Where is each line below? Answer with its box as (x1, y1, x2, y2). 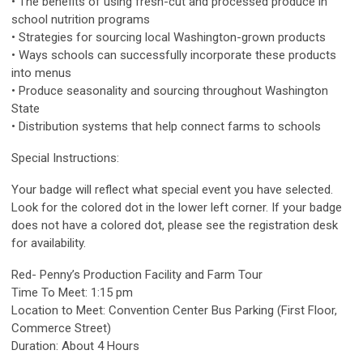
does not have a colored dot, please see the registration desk (11, 218, 338, 233)
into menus (11, 66, 71, 81)
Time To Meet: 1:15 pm (11, 285, 133, 301)
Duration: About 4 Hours (11, 339, 139, 354)
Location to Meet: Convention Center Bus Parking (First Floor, (11, 303, 337, 318)
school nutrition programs (11, 12, 150, 28)
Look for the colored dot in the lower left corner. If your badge (11, 200, 342, 216)
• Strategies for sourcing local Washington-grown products (11, 30, 326, 45)
